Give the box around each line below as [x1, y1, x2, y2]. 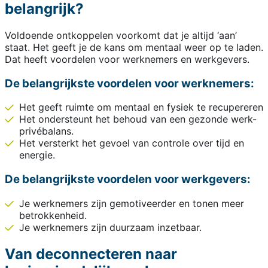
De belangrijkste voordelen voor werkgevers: [5, 172, 251, 187]
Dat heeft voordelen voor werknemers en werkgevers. [5, 53, 255, 66]
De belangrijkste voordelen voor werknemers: [5, 76, 254, 90]
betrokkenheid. [19, 209, 87, 221]
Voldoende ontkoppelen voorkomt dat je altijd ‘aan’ [5, 29, 237, 42]
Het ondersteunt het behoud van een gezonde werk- [19, 113, 257, 126]
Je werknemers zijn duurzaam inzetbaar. [19, 221, 202, 233]
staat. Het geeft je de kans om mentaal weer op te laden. [5, 41, 263, 54]
